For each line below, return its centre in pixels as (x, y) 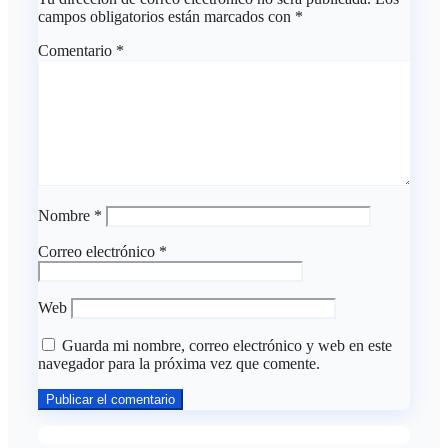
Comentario (77, 51)
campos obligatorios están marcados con (166, 17)
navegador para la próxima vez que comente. (179, 364)
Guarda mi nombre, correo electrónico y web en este (227, 346)
